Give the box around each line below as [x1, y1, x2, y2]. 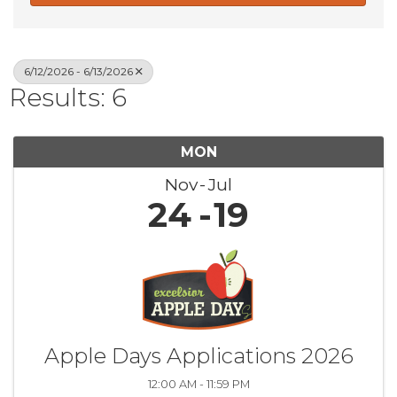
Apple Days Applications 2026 [43, 343, 354, 369]
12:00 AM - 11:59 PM [147, 378, 250, 391]
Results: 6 [9, 82, 127, 113]
